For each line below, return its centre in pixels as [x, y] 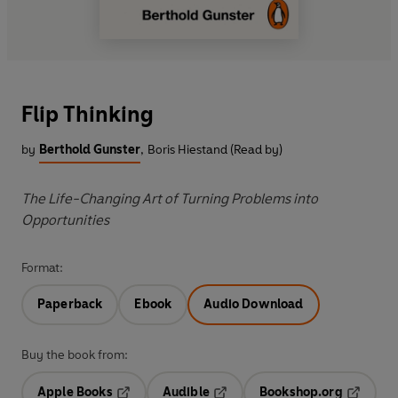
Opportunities [65, 219]
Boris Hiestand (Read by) [215, 149]
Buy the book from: [75, 354]
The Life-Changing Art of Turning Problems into [170, 198]
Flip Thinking [88, 114]
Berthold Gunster [90, 149]
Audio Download [254, 304]
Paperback [70, 304]
